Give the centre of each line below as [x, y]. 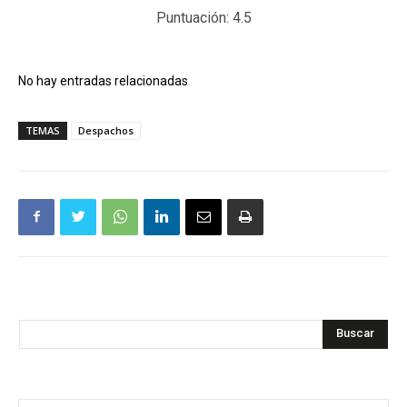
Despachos [106, 130]
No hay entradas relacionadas [103, 80]
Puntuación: [194, 17]
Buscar [355, 333]
